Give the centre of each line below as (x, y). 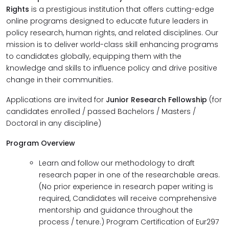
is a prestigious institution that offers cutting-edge (123, 9)
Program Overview (41, 143)
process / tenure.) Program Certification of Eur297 (129, 222)
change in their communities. (60, 80)
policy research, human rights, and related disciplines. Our (112, 33)
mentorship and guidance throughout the (116, 210)
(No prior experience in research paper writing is (126, 187)
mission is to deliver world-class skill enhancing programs (112, 44)
